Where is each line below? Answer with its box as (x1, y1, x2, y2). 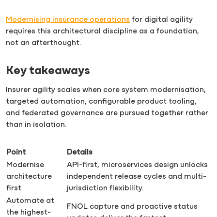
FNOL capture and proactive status (67, 202, 198, 211)
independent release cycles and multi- (67, 172, 206, 181)
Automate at (6, 197, 54, 205)
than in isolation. (6, 121, 66, 129)
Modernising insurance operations (6, 16, 130, 24)
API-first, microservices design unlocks (67, 161, 208, 169)
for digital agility (130, 16, 193, 24)
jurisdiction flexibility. (67, 184, 143, 192)
